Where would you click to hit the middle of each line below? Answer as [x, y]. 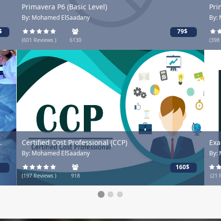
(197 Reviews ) [39, 176]
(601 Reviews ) [39, 40]
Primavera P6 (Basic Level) [64, 7]
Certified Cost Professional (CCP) [74, 143]
